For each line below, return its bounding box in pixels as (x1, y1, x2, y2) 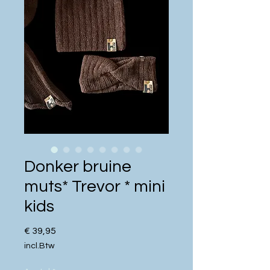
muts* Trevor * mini (24, 178, 165, 196)
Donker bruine (24, 158, 131, 176)
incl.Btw (24, 242, 55, 251)
